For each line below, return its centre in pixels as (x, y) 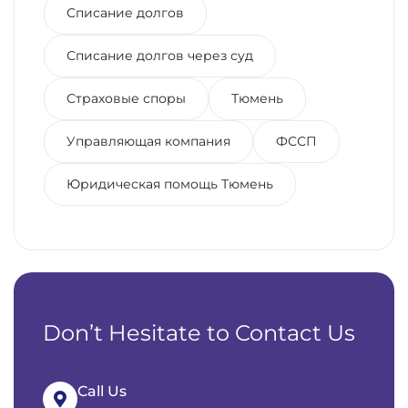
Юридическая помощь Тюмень (170, 184)
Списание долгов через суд (160, 56)
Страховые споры (126, 98)
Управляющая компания (148, 141)
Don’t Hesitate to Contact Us (199, 333)
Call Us (102, 391)
